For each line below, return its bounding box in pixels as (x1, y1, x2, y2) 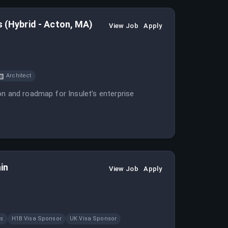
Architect (6, 72, 32, 79)
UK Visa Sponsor (69, 215, 117, 222)
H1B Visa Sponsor (11, 215, 62, 222)
